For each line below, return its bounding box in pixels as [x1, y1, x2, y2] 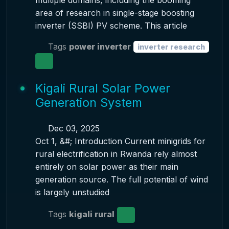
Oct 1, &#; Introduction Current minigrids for [35, 136, 205, 146]
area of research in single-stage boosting [35, 8, 194, 18]
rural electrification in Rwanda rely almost [35, 149, 197, 159]
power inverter [68, 41, 131, 52]
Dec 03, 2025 [45, 123, 100, 133]
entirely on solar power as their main [35, 162, 178, 172]
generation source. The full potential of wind [35, 174, 208, 185]
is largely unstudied [35, 187, 109, 197]
